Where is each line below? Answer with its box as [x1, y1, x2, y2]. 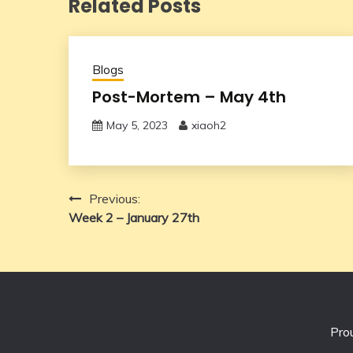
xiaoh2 [191, 117, 226, 132]
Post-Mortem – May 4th [92, 85, 286, 108]
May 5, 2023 [106, 117, 168, 132]
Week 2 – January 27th [69, 209, 199, 225]
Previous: [89, 190, 140, 206]
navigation [68, 217, 176, 243]
